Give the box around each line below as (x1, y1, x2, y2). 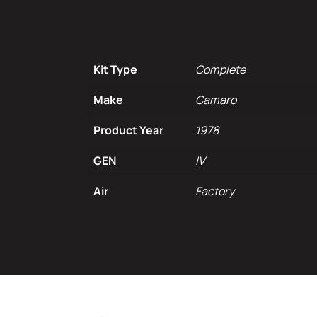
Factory (195, 183, 234, 199)
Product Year (93, 122, 163, 138)
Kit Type (93, 61, 137, 77)
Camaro (195, 91, 236, 108)
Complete (195, 61, 246, 77)
